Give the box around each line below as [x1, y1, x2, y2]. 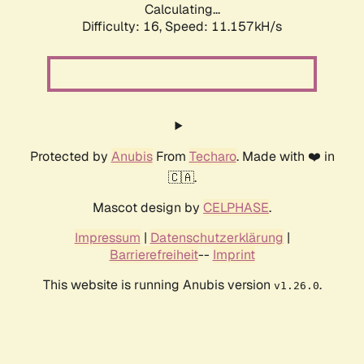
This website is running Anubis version [42, 276, 274, 294]
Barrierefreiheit [109, 246, 198, 264]
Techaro [188, 148, 236, 166]
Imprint [212, 246, 255, 264]
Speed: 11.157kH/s [165, 18, 282, 36]
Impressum [74, 229, 141, 247]
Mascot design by [93, 199, 203, 217]
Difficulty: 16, [82, 18, 165, 36]
